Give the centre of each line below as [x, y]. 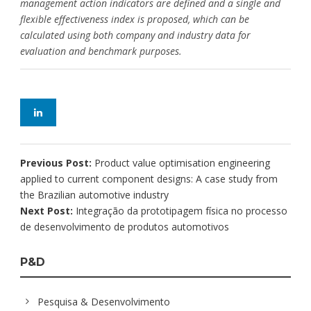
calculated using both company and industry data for [135, 35]
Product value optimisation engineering [182, 162]
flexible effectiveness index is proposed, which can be [135, 19]
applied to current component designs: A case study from [149, 178]
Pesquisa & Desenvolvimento [104, 301]
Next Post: [48, 210]
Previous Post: [57, 162]
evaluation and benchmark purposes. [101, 51]
